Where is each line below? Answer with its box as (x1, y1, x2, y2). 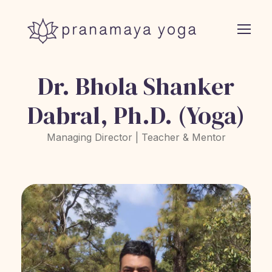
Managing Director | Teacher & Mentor (46, 131, 226, 143)
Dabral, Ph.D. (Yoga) (27, 98, 245, 132)
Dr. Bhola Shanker (38, 69, 234, 103)
